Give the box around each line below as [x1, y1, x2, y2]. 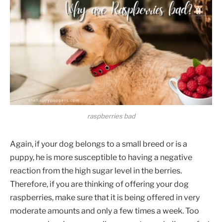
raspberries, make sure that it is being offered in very [10, 193, 200, 203]
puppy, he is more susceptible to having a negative [10, 153, 192, 163]
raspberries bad [87, 112, 135, 120]
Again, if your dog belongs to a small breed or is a [10, 139, 187, 149]
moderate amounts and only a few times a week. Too [10, 206, 199, 216]
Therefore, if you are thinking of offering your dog [10, 179, 189, 189]
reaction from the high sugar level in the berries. [10, 166, 182, 176]
